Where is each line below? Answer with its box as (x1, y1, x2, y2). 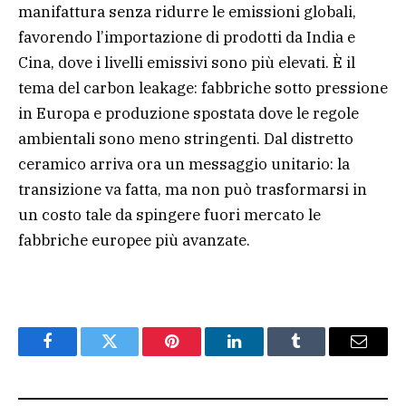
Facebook (45, 346, 110, 362)
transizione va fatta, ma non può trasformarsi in (18, 179, 367, 200)
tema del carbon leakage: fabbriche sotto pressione (18, 78, 388, 99)
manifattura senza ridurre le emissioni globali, (18, 2, 356, 23)
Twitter (108, 346, 156, 362)
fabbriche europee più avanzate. (18, 230, 250, 251)
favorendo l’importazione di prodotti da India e (18, 27, 355, 48)
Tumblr (295, 346, 343, 362)
